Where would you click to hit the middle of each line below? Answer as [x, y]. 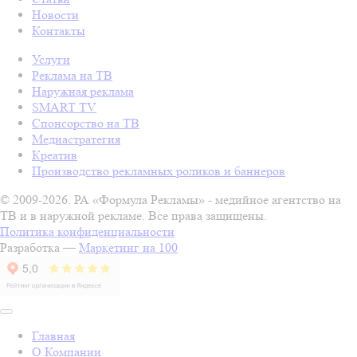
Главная [53, 335]
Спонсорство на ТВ [86, 123]
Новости [55, 14]
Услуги [51, 59]
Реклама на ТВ [72, 75]
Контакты [59, 30]
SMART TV [64, 107]
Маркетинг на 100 [128, 247]
